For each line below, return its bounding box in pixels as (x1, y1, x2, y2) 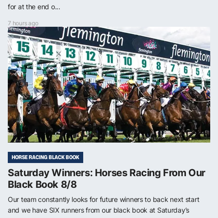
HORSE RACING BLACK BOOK (12, 153, 79, 162)
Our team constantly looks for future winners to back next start (8, 195, 200, 204)
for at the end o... (8, 2, 60, 11)
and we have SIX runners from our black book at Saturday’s (8, 206, 190, 215)
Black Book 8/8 (8, 179, 77, 191)
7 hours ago (8, 19, 38, 27)
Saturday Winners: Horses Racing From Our (8, 167, 206, 179)
